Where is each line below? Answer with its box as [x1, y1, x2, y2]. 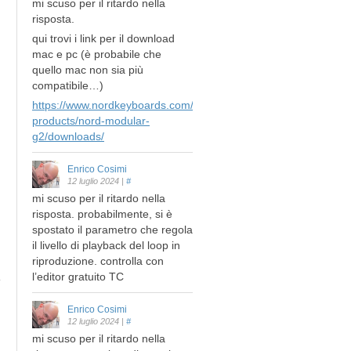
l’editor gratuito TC [32, 270, 124, 283]
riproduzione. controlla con [32, 254, 164, 267]
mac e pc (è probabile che [32, 47, 161, 60]
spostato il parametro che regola [32, 223, 193, 236]
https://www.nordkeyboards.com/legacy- [32, 98, 230, 111]
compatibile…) [32, 78, 103, 92]
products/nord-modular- [32, 114, 150, 127]
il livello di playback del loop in [32, 238, 180, 251]
